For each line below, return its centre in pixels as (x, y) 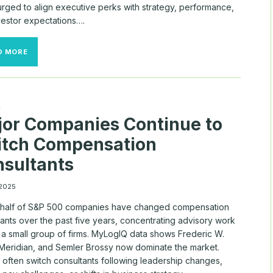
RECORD (43, 90)
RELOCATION (52, 49)
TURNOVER (48, 111)
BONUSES (45, 59)
